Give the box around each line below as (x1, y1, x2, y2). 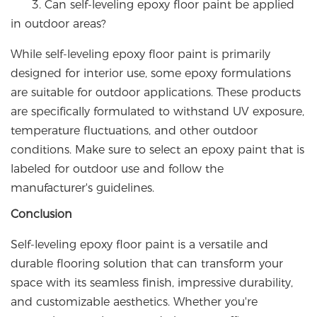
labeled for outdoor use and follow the (11, 162, 224, 176)
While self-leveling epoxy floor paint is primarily (11, 47, 270, 62)
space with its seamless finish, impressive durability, (11, 276, 293, 290)
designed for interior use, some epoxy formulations (11, 67, 291, 81)
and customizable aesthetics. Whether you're (11, 295, 258, 309)
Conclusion (11, 207, 72, 221)
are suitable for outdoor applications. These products (11, 86, 301, 100)
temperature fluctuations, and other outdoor (11, 124, 258, 138)
